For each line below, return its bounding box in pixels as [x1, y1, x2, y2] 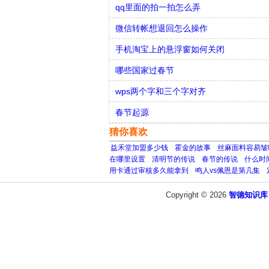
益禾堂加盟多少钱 [110, 144, 168, 152]
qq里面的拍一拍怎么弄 [115, 2, 201, 12]
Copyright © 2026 [165, 190, 229, 199]
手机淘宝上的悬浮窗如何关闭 [115, 44, 225, 54]
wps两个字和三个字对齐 [115, 86, 206, 96]
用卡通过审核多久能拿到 [109, 166, 189, 175]
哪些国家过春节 [115, 65, 174, 75]
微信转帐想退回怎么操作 [115, 23, 208, 33]
